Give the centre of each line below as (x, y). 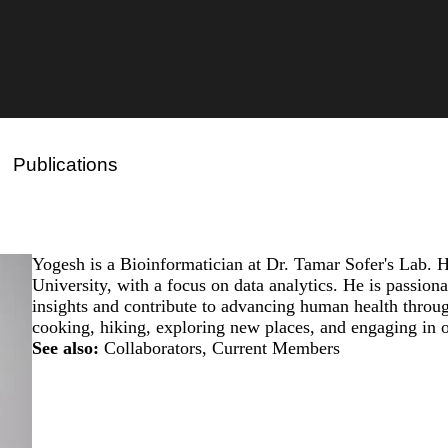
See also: (65, 347)
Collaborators (153, 347)
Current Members (276, 347)
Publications (65, 164)
